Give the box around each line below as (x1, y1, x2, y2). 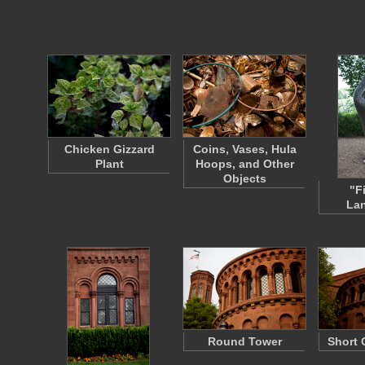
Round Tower (207, 335, 282, 348)
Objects (222, 172, 266, 185)
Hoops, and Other (195, 157, 294, 170)
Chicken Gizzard (64, 143, 155, 156)
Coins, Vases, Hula (192, 143, 297, 156)
